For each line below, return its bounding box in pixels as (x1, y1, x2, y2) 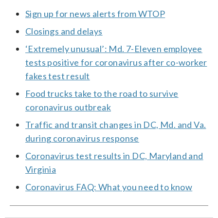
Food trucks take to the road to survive (25, 88, 179, 99)
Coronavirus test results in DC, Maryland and (25, 150, 203, 161)
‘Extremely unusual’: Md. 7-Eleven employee (25, 43, 202, 54)
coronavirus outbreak (25, 101, 111, 112)
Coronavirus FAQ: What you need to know (25, 181, 193, 192)
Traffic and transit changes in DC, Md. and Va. (25, 119, 206, 130)
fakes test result (25, 70, 90, 81)
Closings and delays (25, 25, 103, 36)
